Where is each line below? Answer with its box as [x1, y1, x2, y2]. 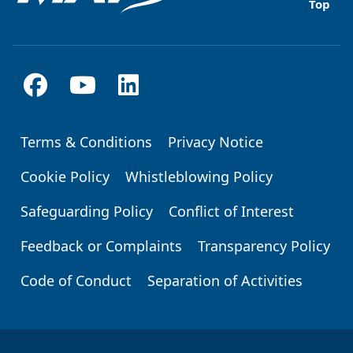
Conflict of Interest [169, 201, 294, 221]
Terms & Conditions [20, 132, 152, 151]
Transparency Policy [198, 236, 330, 255]
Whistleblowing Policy [125, 166, 273, 186]
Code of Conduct [20, 270, 132, 290]
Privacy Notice [168, 132, 263, 151]
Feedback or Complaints [20, 236, 182, 255]
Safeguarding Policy [20, 201, 153, 221]
